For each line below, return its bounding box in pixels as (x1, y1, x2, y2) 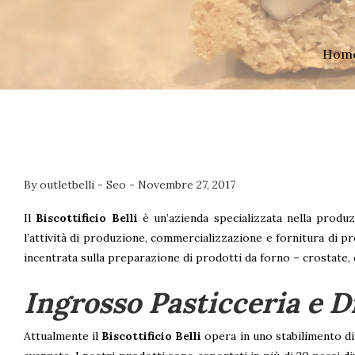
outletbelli (40, 177, 97, 192)
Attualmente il (24, 328, 102, 343)
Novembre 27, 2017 (138, 177, 235, 192)
